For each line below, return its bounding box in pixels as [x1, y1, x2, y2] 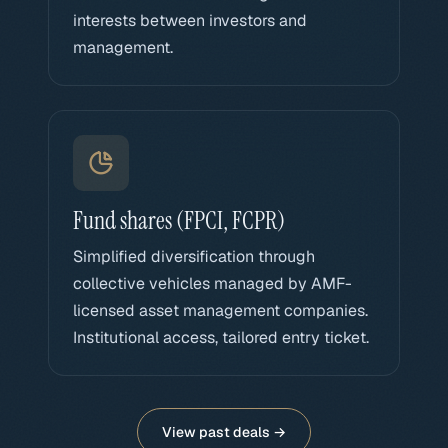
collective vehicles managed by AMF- [73, 273, 352, 294]
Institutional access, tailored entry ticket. [73, 327, 369, 348]
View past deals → [162, 423, 286, 441]
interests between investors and [73, 10, 307, 31]
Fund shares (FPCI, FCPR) [73, 205, 285, 236]
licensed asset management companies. [73, 300, 368, 321]
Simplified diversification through [73, 246, 315, 267]
